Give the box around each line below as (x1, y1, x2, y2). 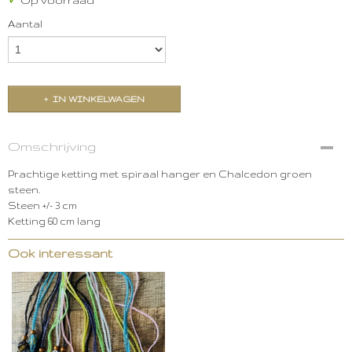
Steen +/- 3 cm (8, 200, 77, 211)
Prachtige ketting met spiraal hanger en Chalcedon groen (8, 169, 312, 179)
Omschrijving (8, 139, 96, 153)
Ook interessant (8, 247, 112, 260)
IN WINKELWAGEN (53, 94, 145, 104)
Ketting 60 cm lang (8, 216, 101, 226)
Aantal (8, 19, 42, 29)
